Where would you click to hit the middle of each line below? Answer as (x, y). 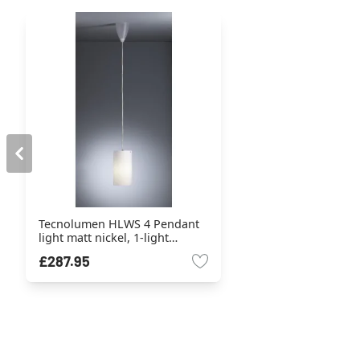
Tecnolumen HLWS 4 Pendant (119, 223)
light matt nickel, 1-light (104, 237)
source (57, 251)
